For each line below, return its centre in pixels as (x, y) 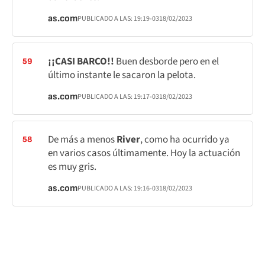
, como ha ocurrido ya (185, 140)
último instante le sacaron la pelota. (122, 75)
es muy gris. (72, 167)
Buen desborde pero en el (167, 62)
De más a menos (82, 140)
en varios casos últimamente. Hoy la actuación (144, 153)
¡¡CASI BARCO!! (81, 62)
